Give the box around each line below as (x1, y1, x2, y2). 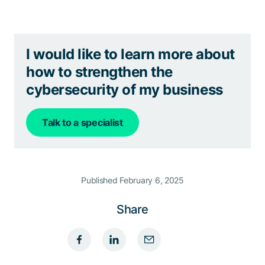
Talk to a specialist (42, 117, 123, 129)
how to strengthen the (26, 63, 173, 81)
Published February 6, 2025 (81, 175, 184, 186)
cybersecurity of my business (26, 81, 223, 99)
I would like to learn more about (26, 46, 235, 63)
